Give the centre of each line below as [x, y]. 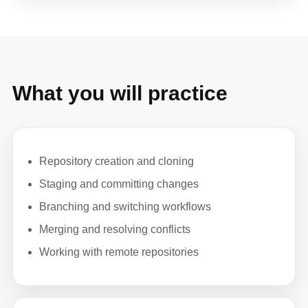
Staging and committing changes [119, 184]
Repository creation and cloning [117, 161]
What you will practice [120, 93]
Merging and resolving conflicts [115, 229]
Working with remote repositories [119, 252]
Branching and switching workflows [125, 206]
